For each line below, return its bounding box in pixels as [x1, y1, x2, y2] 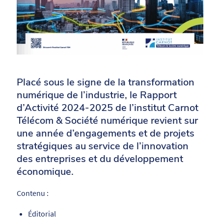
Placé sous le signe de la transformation [16, 75, 194, 89]
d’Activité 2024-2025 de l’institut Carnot [16, 101, 198, 114]
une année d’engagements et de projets [16, 126, 194, 140]
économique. [16, 165, 74, 178]
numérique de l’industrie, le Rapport [16, 88, 177, 102]
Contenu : [16, 188, 49, 198]
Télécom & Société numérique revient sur [16, 113, 198, 127]
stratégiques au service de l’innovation [16, 139, 189, 153]
